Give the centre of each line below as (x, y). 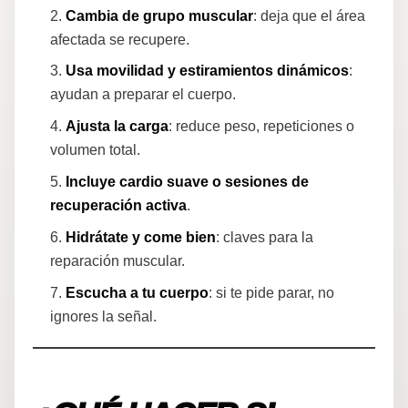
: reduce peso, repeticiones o (262, 127)
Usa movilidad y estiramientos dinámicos (208, 71)
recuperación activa (119, 205)
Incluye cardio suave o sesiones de (188, 181)
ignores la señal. (104, 316)
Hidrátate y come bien (141, 237)
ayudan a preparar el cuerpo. (143, 95)
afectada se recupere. (120, 39)
